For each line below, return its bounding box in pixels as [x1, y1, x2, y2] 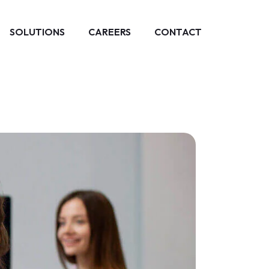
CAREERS [88, 26, 131, 38]
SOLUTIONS [10, 26, 65, 38]
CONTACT [154, 26, 202, 38]
